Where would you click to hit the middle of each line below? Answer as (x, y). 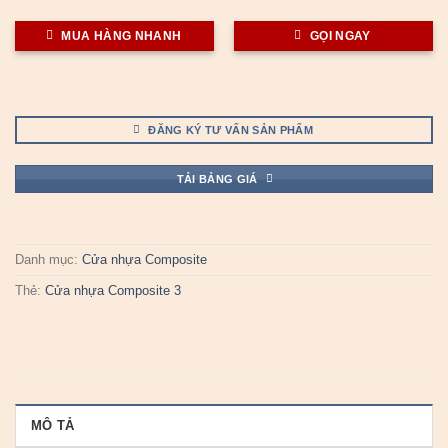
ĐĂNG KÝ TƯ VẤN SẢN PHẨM (231, 129)
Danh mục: (48, 259)
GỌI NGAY (340, 35)
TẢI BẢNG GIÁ (217, 178)
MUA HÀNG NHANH (121, 35)
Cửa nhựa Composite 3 (113, 290)
